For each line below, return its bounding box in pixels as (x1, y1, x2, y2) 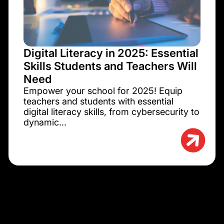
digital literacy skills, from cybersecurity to (23, 106, 199, 117)
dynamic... (23, 117, 66, 128)
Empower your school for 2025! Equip (23, 85, 182, 96)
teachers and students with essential (23, 96, 173, 107)
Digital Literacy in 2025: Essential (23, 46, 198, 60)
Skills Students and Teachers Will (23, 59, 197, 73)
